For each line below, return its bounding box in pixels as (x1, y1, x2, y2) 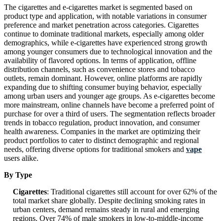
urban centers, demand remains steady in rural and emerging (13, 205, 199, 214)
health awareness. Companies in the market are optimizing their (4, 127, 200, 136)
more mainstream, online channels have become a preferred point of (4, 101, 214, 110)
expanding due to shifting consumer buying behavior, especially (4, 83, 202, 92)
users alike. (4, 154, 38, 163)
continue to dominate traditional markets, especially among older (4, 30, 204, 38)
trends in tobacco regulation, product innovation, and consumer (4, 118, 200, 127)
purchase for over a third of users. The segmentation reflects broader (4, 110, 215, 118)
